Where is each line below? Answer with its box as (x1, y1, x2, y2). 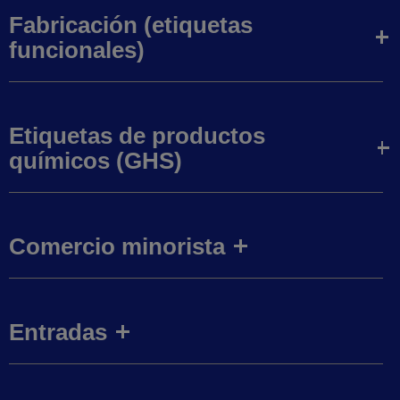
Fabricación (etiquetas (9, 11, 253, 38)
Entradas (9, 318, 107, 346)
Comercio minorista (9, 232, 225, 260)
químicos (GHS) (9, 146, 182, 174)
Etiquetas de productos (9, 121, 265, 149)
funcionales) (9, 36, 145, 63)
